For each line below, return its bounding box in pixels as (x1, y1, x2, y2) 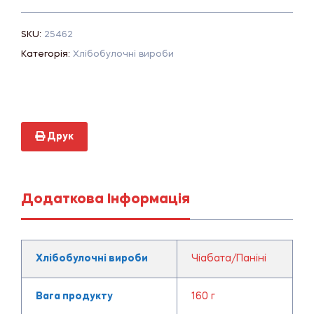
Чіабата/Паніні (191, 253, 266, 264)
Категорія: (21, 49, 73, 59)
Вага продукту (35, 291, 113, 301)
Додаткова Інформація (21, 192, 190, 207)
